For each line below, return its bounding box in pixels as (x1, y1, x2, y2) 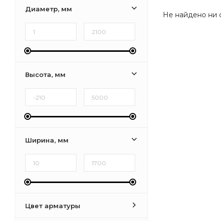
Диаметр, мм (25, 5, 72, 13)
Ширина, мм (25, 136, 69, 144)
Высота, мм (25, 71, 66, 78)
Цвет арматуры (25, 202, 80, 210)
